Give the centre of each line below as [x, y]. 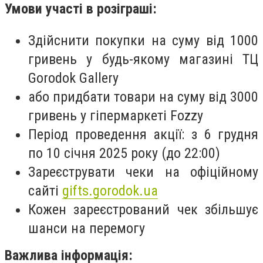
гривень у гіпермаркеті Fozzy [116, 115]
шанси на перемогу [87, 228]
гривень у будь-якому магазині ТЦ [143, 59]
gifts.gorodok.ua [110, 190]
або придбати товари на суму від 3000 [143, 97]
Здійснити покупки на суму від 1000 [143, 40]
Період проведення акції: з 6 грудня [143, 134]
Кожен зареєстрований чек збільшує [143, 209]
